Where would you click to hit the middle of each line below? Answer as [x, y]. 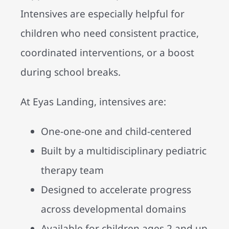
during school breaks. [71, 72]
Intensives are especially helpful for [102, 14]
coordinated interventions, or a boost [107, 53]
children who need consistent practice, [110, 33]
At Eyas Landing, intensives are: [93, 102]
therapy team [72, 170]
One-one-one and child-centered [116, 132]
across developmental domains [113, 209]
